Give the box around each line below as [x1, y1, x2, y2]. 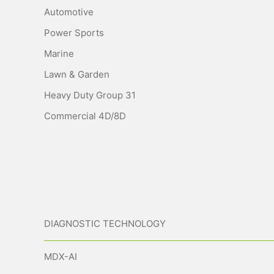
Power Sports [44, 27, 104, 39]
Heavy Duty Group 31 [44, 89, 136, 102]
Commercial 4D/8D [44, 110, 126, 122]
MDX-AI [44, 251, 77, 263]
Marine [44, 48, 74, 60]
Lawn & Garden [44, 68, 109, 81]
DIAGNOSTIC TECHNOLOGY [44, 218, 166, 230]
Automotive [44, 6, 94, 18]
